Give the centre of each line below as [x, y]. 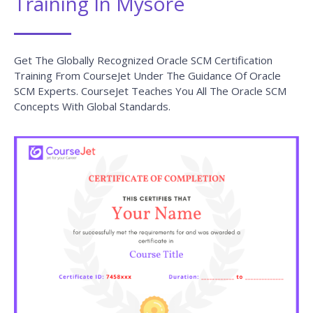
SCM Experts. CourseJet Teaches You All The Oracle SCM [150, 90]
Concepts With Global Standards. [92, 106]
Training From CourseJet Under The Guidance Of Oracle [147, 75]
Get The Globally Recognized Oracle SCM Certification [143, 60]
